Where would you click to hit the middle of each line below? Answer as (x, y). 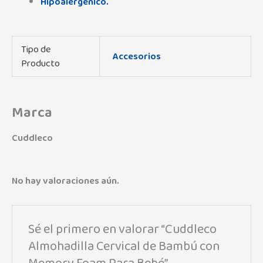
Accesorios (136, 57)
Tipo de (36, 50)
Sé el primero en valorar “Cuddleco (123, 230)
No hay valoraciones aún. (65, 181)
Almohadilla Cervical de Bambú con (124, 247)
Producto (40, 64)
